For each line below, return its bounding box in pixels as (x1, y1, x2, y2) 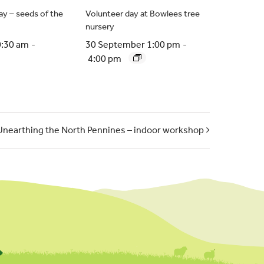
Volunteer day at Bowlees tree (85, 8, 200, 19)
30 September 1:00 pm (85, 38, 180, 50)
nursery (85, 21, 114, 32)
